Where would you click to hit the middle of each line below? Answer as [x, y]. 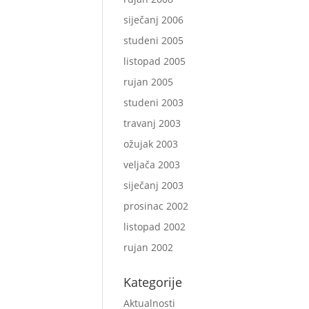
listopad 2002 [155, 227]
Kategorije [153, 282]
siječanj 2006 [154, 20]
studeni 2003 [154, 102]
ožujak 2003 [151, 144]
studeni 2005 [154, 40]
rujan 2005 [149, 82]
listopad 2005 [155, 61]
